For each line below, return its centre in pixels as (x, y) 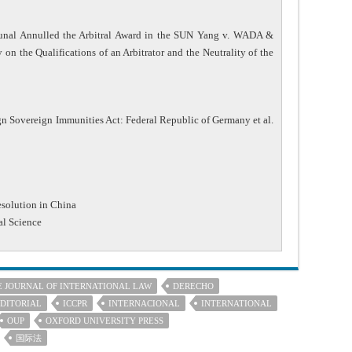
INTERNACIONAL (144, 303)
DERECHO (193, 286)
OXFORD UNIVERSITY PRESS (104, 320)
